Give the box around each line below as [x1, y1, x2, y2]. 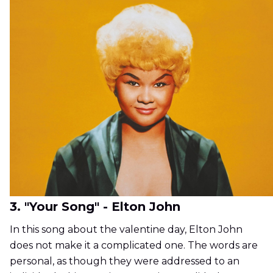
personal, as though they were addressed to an [10, 255, 239, 268]
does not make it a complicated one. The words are [10, 239, 258, 252]
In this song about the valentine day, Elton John [10, 224, 243, 236]
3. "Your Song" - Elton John [10, 199, 180, 214]
